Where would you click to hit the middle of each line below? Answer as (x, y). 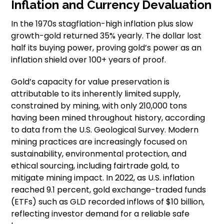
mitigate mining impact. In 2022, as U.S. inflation (103, 178)
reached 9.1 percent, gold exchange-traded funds (109, 190)
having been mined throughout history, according (108, 118)
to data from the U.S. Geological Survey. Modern (105, 130)
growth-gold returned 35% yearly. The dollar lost (106, 36)
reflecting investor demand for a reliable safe (100, 214)
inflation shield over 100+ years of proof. (89, 60)
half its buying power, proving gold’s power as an (106, 48)
